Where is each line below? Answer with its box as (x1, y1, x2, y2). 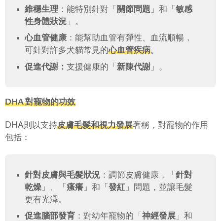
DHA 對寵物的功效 (5, 97, 75, 106)
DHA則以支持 (5, 120, 57, 129)
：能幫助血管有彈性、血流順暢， (66, 34, 192, 42)
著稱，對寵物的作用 (133, 120, 208, 129)
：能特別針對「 (58, 4, 117, 13)
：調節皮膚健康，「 (100, 170, 176, 179)
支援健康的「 (66, 62, 117, 71)
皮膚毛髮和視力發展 (57, 120, 133, 129)
